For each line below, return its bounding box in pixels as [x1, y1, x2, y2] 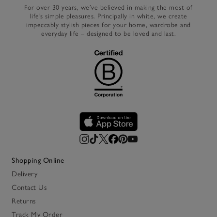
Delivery [12, 170, 37, 179]
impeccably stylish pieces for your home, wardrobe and [26, 21, 191, 30]
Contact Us [12, 183, 47, 192]
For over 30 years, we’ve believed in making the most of [24, 3, 193, 12]
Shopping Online [12, 156, 64, 165]
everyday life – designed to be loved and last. [41, 30, 176, 38]
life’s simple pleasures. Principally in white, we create [30, 12, 187, 21]
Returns [12, 197, 36, 206]
